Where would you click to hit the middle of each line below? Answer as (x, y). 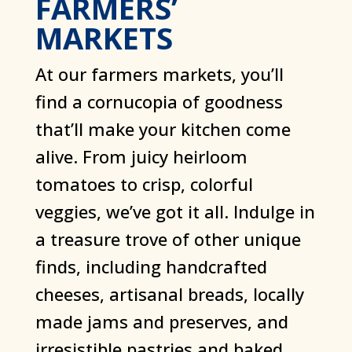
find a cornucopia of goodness (159, 102)
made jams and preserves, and (161, 322)
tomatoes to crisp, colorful (144, 184)
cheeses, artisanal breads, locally (169, 294)
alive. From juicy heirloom (141, 157)
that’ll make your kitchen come (163, 129)
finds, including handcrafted (151, 267)
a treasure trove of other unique (168, 239)
